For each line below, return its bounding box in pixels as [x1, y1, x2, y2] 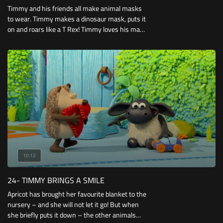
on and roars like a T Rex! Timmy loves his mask [7, 23, 147, 36]
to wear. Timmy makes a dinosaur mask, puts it [7, 12, 146, 26]
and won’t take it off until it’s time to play [7, 33, 127, 47]
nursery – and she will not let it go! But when [7, 198, 139, 211]
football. [7, 44, 31, 57]
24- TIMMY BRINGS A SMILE [7, 172, 105, 188]
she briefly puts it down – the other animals [7, 208, 136, 222]
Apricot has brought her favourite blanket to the [7, 187, 146, 201]
